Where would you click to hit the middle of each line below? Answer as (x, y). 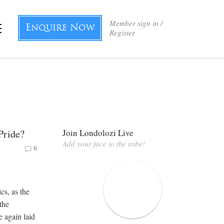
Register (122, 32)
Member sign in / (136, 23)
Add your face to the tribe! (104, 143)
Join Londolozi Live (98, 132)
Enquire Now (60, 28)
